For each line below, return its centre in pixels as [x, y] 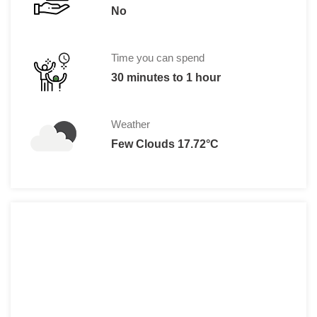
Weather [130, 124]
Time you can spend [157, 57]
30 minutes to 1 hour [166, 77]
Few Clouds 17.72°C [165, 144]
